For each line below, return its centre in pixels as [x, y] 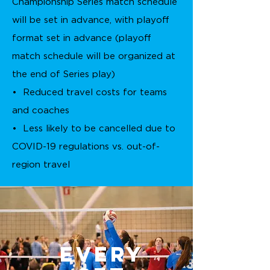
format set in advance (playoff [82, 38]
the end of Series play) [64, 74]
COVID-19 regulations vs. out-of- [86, 147]
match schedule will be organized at [94, 56]
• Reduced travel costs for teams [89, 93]
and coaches [41, 111]
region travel [41, 165]
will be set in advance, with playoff [91, 20]
